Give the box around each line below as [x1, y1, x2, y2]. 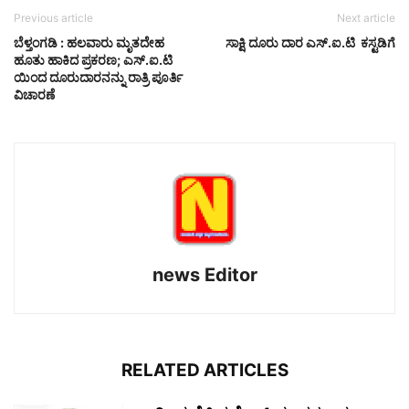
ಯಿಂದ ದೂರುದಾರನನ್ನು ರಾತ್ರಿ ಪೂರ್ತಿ [14, 68, 183, 85]
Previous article [14, 10, 93, 25]
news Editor [152, 263, 257, 286]
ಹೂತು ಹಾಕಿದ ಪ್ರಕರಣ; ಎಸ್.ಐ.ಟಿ [14, 51, 173, 68]
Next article [337, 10, 395, 25]
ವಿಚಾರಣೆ [14, 86, 55, 102]
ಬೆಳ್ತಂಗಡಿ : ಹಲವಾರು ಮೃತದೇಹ [14, 34, 164, 50]
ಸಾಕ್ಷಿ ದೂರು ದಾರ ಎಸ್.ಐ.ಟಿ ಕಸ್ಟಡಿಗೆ [225, 34, 395, 50]
